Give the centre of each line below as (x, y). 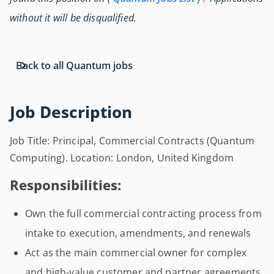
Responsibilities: (65, 185)
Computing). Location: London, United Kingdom (122, 158)
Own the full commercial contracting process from (143, 213)
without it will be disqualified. (73, 18)
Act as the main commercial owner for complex (136, 253)
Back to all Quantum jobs (74, 65)
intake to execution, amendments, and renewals (138, 233)
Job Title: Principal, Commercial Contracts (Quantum (132, 141)
